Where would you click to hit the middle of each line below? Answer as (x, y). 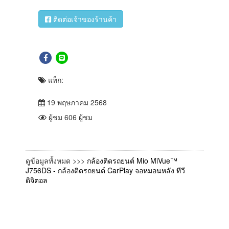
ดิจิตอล (37, 180)
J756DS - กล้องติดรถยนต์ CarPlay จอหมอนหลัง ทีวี (105, 170)
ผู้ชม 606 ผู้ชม (70, 117)
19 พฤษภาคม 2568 (76, 102)
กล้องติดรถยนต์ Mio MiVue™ (132, 161)
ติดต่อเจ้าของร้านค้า (84, 19)
